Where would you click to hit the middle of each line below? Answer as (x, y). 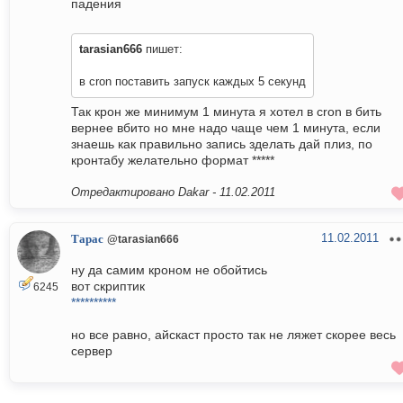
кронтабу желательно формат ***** (173, 161)
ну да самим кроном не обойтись (169, 270)
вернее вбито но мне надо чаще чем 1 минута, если (226, 128)
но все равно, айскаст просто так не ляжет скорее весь (233, 335)
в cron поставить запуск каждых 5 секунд (193, 82)
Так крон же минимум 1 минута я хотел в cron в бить (226, 112)
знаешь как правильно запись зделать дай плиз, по (222, 144)
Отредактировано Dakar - (145, 193)
